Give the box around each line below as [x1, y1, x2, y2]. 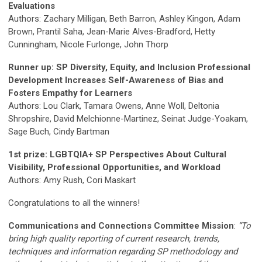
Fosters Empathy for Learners [8, 87, 132, 98]
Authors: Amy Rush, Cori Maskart [8, 174, 136, 185]
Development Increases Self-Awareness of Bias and [8, 74, 223, 85]
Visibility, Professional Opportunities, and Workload [8, 161, 220, 173]
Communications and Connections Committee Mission [8, 220, 234, 231]
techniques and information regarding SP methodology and [8, 246, 237, 257]
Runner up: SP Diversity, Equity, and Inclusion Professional [8, 61, 250, 73]
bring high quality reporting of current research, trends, [8, 233, 219, 244]
